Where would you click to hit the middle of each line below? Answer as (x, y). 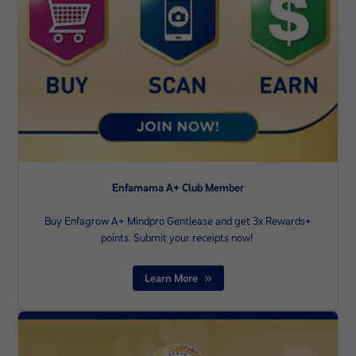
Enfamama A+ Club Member (178, 188)
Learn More (171, 279)
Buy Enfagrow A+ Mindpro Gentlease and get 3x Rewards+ (178, 221)
